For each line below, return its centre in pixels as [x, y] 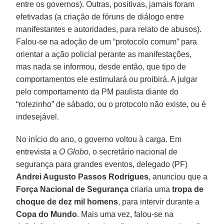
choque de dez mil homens [67, 201]
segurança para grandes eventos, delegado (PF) [102, 164]
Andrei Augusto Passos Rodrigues [82, 176]
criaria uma [149, 189]
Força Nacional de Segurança [72, 189]
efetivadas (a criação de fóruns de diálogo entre [100, 16]
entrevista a [38, 151]
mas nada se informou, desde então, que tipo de [101, 66]
